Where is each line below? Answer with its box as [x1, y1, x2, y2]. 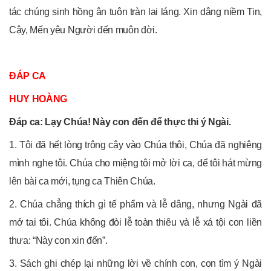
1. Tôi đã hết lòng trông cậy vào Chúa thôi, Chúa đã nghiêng [9, 139, 262, 150]
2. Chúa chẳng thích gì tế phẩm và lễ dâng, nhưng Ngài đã [9, 198, 262, 209]
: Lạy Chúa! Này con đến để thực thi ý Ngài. [40, 116, 231, 127]
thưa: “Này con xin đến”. [9, 235, 108, 246]
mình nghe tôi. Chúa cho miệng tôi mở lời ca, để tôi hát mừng [9, 157, 262, 168]
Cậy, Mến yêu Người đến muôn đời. [9, 24, 157, 35]
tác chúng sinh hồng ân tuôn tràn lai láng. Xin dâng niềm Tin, [9, 6, 262, 17]
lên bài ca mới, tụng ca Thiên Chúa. [9, 175, 155, 186]
